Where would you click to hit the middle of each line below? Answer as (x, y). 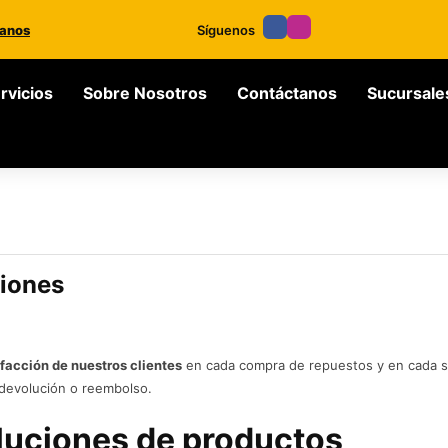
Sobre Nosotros (144, 93)
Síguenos (225, 30)
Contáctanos (286, 93)
